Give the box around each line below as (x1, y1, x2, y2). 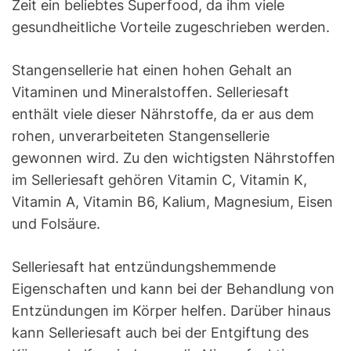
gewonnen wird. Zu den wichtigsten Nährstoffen (12, 150, 335, 167)
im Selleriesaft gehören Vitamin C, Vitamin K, (12, 172, 307, 189)
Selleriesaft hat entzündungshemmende (12, 259, 276, 276)
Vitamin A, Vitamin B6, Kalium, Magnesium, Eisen (12, 194, 333, 211)
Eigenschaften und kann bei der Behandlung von (12, 280, 335, 298)
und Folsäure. (12, 215, 100, 233)
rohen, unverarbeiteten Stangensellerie (12, 128, 270, 145)
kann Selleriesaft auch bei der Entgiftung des (12, 324, 309, 342)
